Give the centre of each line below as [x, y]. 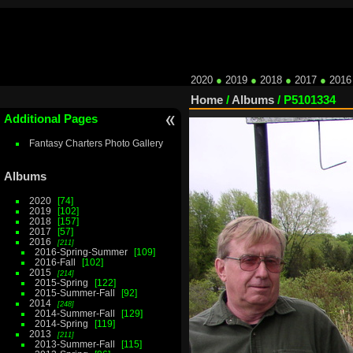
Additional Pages [51, 118]
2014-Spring [61, 324]
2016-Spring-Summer [81, 252]
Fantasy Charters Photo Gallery [96, 143]
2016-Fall [55, 262]
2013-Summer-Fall [74, 344]
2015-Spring [61, 283]
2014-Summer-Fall [74, 314]
